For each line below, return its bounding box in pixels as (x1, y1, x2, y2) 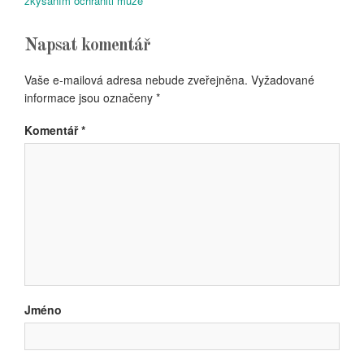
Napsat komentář (24, 37, 150, 54)
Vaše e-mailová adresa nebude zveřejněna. (24, 71, 248, 88)
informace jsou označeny (24, 89, 156, 106)
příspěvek (24, 9, 94, 28)
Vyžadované (251, 71, 314, 88)
